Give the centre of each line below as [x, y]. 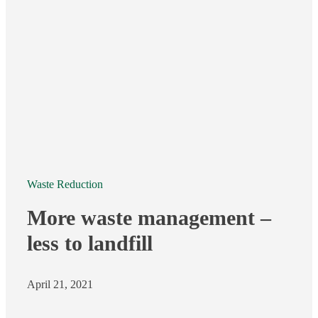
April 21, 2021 [60, 284]
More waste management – [149, 217]
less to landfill [90, 243]
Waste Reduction [65, 184]
